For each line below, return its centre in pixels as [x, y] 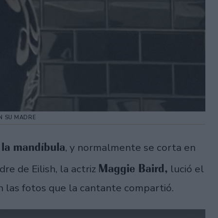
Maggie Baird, [133, 169]
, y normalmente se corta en [130, 148]
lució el [186, 169]
